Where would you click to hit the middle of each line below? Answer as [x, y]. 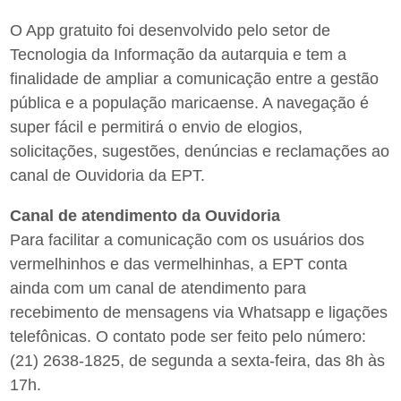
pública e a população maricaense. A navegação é [190, 103]
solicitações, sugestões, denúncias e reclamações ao [200, 152]
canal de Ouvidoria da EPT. [108, 176]
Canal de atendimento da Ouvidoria [145, 216]
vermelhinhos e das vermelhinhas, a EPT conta [179, 264]
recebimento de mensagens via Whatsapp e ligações [199, 313]
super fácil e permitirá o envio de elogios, [157, 128]
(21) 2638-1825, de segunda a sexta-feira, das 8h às [198, 361]
